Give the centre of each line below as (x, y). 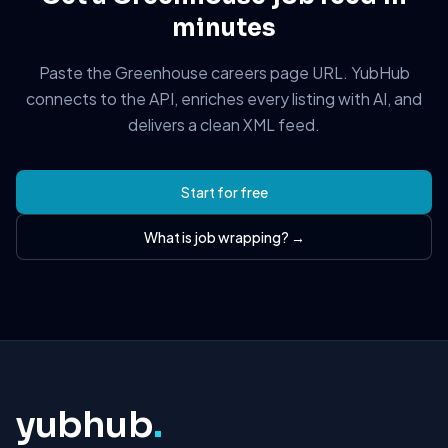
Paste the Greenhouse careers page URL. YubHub (224, 72)
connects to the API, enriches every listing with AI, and (224, 98)
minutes (224, 28)
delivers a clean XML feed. (224, 124)
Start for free (224, 192)
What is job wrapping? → (224, 237)
